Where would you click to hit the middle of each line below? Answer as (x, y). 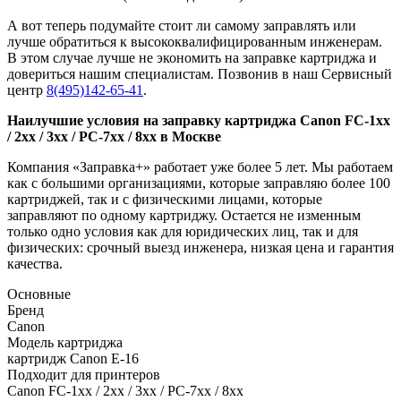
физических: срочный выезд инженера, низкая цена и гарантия (200, 247)
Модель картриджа (65, 342)
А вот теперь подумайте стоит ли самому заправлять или (182, 25)
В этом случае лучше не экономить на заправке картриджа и (192, 57)
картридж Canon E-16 (73, 358)
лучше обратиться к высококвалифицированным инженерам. (195, 41)
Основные (39, 294)
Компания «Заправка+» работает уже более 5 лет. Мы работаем (200, 166)
